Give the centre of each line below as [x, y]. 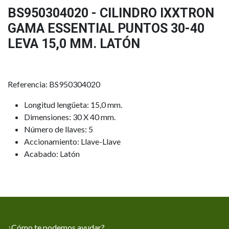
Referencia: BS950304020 [54, 84]
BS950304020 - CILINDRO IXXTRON [111, 13]
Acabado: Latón [52, 154]
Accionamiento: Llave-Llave [72, 141]
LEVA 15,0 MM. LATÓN [74, 44]
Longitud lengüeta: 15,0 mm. [73, 105]
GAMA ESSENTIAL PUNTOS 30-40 [106, 28]
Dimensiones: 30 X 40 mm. [70, 117]
